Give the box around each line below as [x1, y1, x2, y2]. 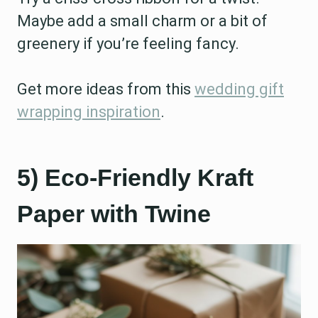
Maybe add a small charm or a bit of [17, 12, 268, 30]
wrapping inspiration [17, 103, 160, 121]
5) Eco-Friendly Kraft [17, 164, 253, 191]
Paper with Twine [17, 200, 211, 227]
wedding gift [194, 80, 284, 98]
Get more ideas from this [17, 80, 194, 98]
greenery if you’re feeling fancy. [17, 35, 239, 53]
